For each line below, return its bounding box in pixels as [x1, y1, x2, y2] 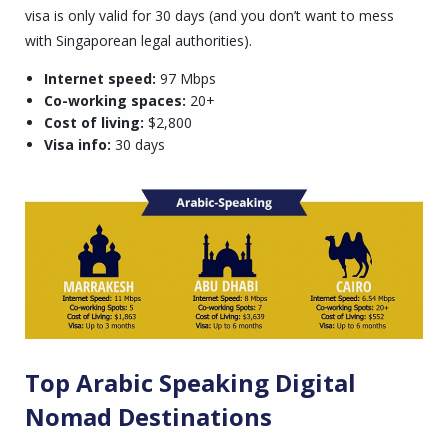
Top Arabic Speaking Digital [25, 366, 356, 400]
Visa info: [43, 134, 111, 154]
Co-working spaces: [43, 90, 186, 110]
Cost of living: [43, 112, 144, 132]
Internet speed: [43, 68, 156, 88]
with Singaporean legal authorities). [25, 30, 252, 50]
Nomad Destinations [25, 400, 272, 434]
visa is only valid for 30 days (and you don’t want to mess [25, 5, 394, 25]
